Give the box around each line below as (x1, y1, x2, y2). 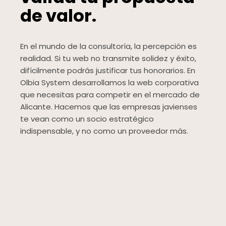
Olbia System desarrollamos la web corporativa (20, 77, 199, 88)
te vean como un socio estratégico (20, 114, 154, 125)
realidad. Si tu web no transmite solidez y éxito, (20, 53, 196, 64)
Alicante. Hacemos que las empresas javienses (20, 101, 197, 112)
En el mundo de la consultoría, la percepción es (20, 41, 197, 52)
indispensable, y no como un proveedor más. (20, 126, 188, 137)
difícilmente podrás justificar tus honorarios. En (20, 65, 195, 76)
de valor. (20, 4, 96, 28)
